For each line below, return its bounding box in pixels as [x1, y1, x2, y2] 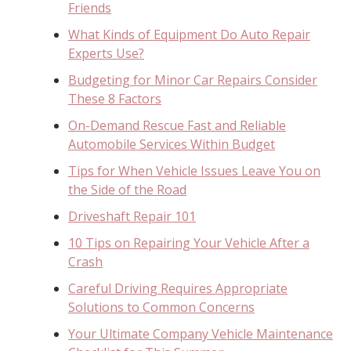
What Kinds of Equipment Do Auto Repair [68, 25, 310, 43]
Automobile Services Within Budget [68, 135, 275, 153]
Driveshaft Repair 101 [68, 207, 196, 225]
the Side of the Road [68, 180, 186, 198]
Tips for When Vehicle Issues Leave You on [68, 161, 320, 179]
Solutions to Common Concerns [68, 298, 255, 316]
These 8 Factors [68, 89, 161, 107]
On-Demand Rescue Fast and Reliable [68, 116, 286, 134]
